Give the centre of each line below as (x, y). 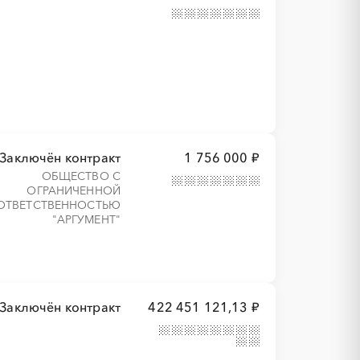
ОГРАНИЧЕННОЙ (74, 190)
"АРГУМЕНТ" (86, 219)
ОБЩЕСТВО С (81, 176)
